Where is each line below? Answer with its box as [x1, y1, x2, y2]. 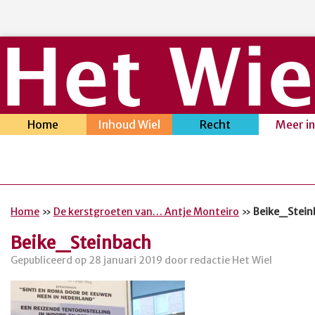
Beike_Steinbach [11, 231, 151, 254]
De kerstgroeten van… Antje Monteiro [53, 205, 239, 218]
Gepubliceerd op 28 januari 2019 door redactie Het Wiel [11, 253, 272, 266]
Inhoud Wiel [98, 117, 161, 131]
